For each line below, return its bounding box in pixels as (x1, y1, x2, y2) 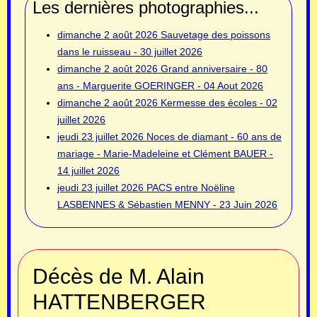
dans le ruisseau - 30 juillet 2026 (57, 45, 202, 57)
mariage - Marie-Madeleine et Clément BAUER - (57, 147, 273, 159)
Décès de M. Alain (33, 265, 204, 288)
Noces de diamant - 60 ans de (146, 130, 282, 142)
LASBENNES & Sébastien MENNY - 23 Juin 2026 (57, 198, 277, 210)
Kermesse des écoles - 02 (161, 96, 277, 108)
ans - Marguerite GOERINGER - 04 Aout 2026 (57, 79, 263, 91)
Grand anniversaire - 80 (161, 62, 267, 74)
